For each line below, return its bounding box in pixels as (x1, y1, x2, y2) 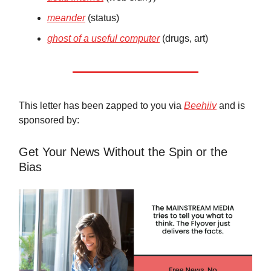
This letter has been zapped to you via (19, 100, 184, 111)
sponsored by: (19, 114, 79, 125)
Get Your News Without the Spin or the (19, 145, 227, 158)
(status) (85, 12, 119, 23)
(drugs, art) (160, 33, 208, 44)
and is (217, 100, 245, 111)
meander (47, 12, 85, 23)
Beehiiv (184, 100, 217, 111)
